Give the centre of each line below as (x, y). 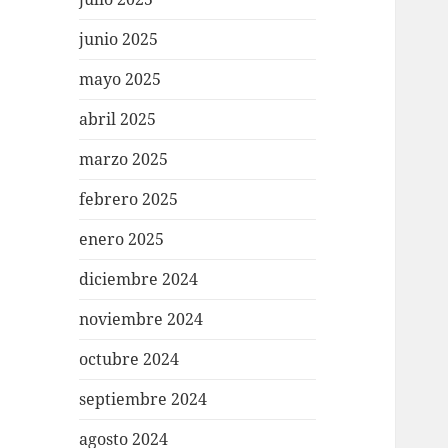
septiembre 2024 (143, 399)
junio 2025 (119, 39)
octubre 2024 (129, 359)
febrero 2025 (129, 199)
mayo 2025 (120, 79)
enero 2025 (122, 239)
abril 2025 (118, 119)
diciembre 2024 (139, 279)
